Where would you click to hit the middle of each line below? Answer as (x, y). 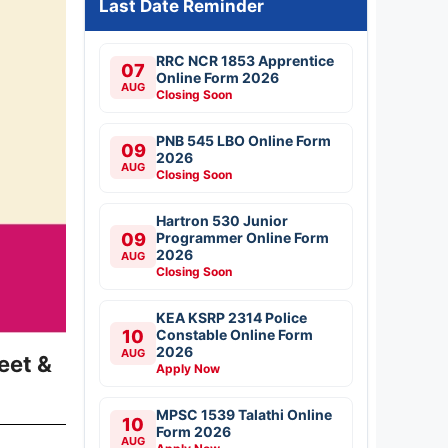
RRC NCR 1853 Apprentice (245, 60)
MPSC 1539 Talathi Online (244, 414)
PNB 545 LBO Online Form (243, 140)
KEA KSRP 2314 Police (231, 317)
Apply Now (188, 368)
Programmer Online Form (242, 237)
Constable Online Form (234, 334)
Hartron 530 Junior (222, 220)
